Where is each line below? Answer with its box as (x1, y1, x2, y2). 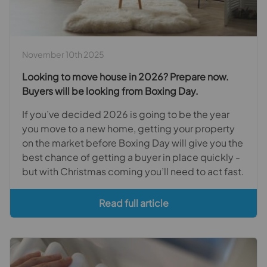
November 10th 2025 (22, 48, 104, 60)
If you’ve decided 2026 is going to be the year (22, 107, 229, 120)
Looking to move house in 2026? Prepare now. (22, 70, 229, 83)
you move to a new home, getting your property (22, 122, 235, 135)
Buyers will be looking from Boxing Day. (22, 84, 198, 97)
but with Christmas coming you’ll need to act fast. (22, 164, 244, 178)
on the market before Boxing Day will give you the (22, 136, 243, 149)
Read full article (98, 196, 169, 209)
